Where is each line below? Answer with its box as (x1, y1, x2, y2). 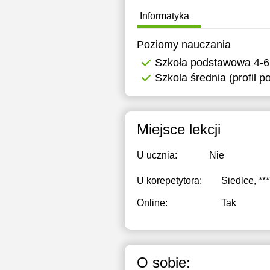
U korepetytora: (137, 175, 202, 186)
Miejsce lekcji (137, 121, 221, 137)
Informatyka (140, 11, 189, 21)
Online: (137, 198, 168, 208)
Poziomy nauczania (137, 39, 231, 51)
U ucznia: (137, 150, 177, 160)
